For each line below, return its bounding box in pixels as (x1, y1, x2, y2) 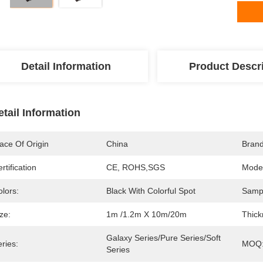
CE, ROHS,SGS (106, 163, 165, 172)
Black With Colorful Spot (106, 186, 195, 195)
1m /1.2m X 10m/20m (106, 210, 187, 219)
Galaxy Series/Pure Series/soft (106, 233, 221, 242)
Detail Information (21, 60, 111, 72)
